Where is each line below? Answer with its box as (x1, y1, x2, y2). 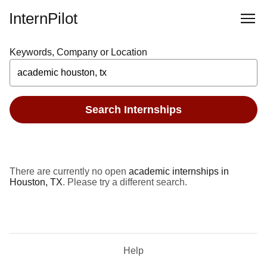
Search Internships (85, 103, 182, 116)
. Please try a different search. (63, 177, 187, 187)
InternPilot (9, 10, 77, 27)
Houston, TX (10, 177, 63, 187)
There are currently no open (10, 166, 129, 176)
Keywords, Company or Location (10, 47, 147, 57)
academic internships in (129, 166, 229, 176)
